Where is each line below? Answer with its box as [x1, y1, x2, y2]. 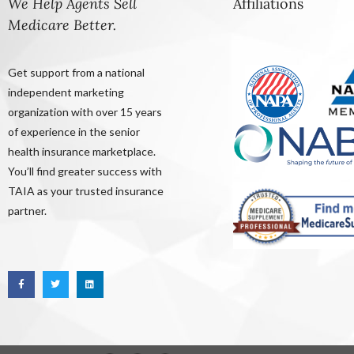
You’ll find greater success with [8, 164, 162, 179]
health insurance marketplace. [8, 145, 156, 159]
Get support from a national [8, 66, 145, 80]
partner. [8, 204, 47, 218]
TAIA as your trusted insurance [8, 184, 164, 198]
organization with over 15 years [8, 105, 162, 119]
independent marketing [8, 85, 124, 100]
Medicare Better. [8, 15, 116, 34]
